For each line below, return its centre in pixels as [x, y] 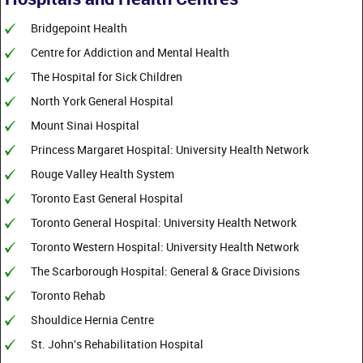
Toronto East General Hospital [107, 199]
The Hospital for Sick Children [107, 77]
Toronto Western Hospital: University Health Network [165, 247]
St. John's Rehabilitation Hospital [117, 344]
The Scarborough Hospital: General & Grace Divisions [165, 271]
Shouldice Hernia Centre [92, 320]
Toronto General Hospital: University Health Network [164, 223]
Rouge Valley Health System [102, 174]
